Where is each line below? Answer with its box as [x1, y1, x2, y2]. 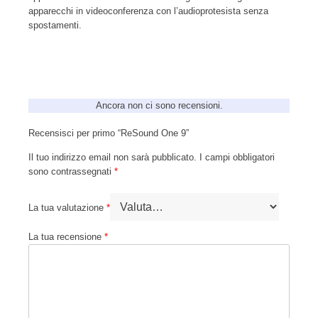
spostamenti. [28, 20, 82, 31]
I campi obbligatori [199, 152, 275, 163]
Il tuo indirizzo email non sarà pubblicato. [28, 152, 197, 163]
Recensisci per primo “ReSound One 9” [28, 128, 189, 139]
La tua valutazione [28, 202, 106, 213]
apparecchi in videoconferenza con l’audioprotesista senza [28, 6, 268, 17]
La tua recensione [28, 231, 104, 242]
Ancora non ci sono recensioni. [95, 99, 223, 111]
